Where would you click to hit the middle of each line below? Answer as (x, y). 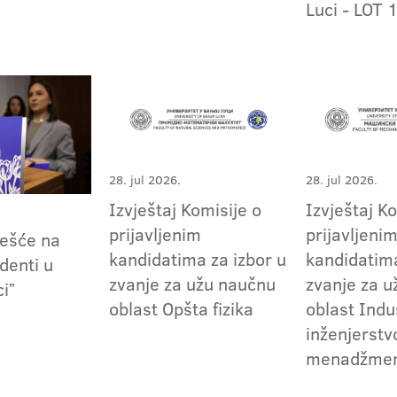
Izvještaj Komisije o (186, 210)
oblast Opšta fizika (182, 309)
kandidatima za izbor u (198, 259)
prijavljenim (156, 234)
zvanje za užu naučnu (193, 284)
